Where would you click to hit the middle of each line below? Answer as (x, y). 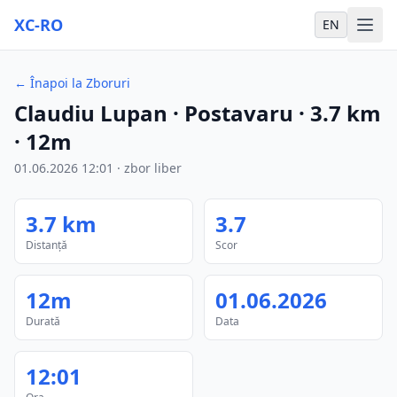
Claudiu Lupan (91, 113)
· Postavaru (230, 113)
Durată (43, 321)
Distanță (47, 245)
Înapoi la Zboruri (80, 83)
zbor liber (153, 168)
